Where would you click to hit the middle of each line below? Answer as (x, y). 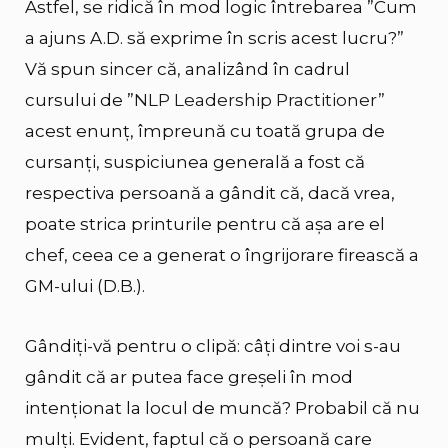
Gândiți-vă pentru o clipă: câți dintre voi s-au (213, 346)
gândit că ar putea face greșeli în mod (189, 377)
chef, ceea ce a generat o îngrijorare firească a (222, 254)
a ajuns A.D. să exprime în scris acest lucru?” (214, 37)
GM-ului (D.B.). (85, 285)
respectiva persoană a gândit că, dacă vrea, (210, 192)
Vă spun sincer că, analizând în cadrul (187, 68)
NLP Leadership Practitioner (256, 99)
